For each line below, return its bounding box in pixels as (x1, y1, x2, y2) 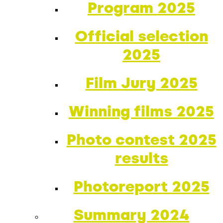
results (114, 149, 168, 167)
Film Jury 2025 (85, 74, 198, 92)
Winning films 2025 (69, 102, 214, 120)
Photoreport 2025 (73, 177, 210, 196)
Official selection (75, 27, 208, 45)
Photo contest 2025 (66, 130, 217, 149)
